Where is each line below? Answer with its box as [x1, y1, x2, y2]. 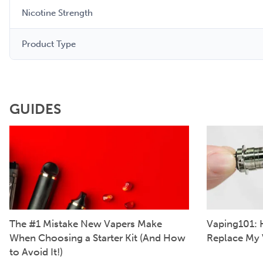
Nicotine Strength [22, 8, 93, 19]
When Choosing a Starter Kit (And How [9, 231, 186, 244]
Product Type [22, 39, 76, 50]
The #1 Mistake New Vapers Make [9, 217, 162, 230]
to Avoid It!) [9, 245, 63, 258]
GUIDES [9, 100, 61, 118]
